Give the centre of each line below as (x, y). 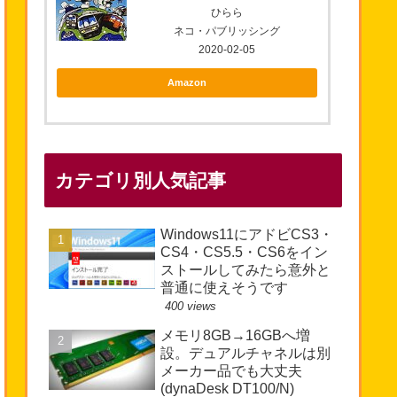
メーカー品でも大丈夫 (231, 371)
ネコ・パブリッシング (226, 31)
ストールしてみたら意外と (245, 270)
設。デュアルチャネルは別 (245, 354)
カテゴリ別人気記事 (140, 181)
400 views (191, 307)
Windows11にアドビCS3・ (247, 235)
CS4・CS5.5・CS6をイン (244, 253)
